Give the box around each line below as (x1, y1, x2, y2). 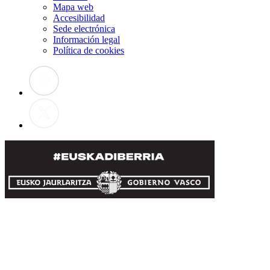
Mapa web (53, 1, 93, 12)
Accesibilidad (53, 12, 105, 23)
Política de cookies (53, 45, 124, 55)
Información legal (53, 34, 120, 45)
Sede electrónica (53, 23, 115, 34)
